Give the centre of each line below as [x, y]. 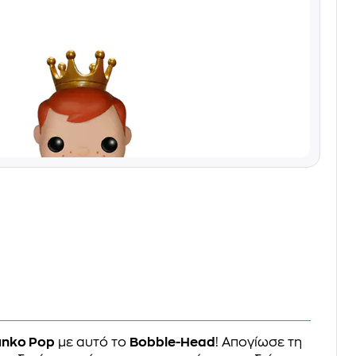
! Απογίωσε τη [259, 343]
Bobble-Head [173, 343]
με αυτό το [93, 343]
